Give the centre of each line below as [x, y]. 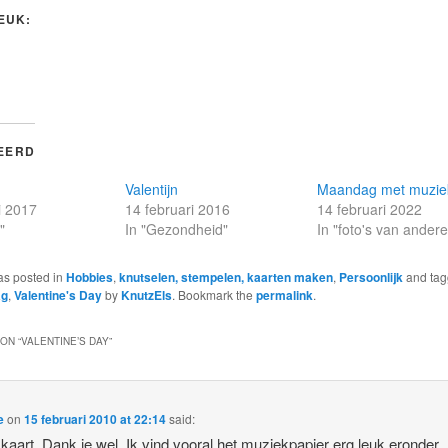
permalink [284, 294]
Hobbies [89, 276]
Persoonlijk [370, 276]
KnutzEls [146, 294]
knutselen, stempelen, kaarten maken [225, 276]
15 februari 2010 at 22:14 [95, 418]
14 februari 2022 [370, 208]
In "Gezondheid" [176, 228]
